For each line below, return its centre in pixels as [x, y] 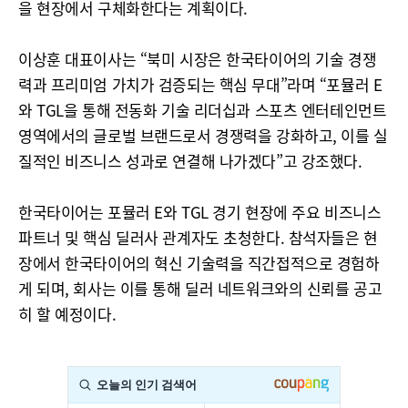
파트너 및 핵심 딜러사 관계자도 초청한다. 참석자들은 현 [198, 237]
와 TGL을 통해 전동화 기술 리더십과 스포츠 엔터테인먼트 [203, 110]
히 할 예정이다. [67, 314]
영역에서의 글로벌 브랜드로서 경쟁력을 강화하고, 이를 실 [203, 135]
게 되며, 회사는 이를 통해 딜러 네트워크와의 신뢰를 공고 [200, 288]
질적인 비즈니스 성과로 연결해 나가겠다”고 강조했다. [190, 161]
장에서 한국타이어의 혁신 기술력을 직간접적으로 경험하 [199, 263]
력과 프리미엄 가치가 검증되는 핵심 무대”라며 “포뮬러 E [200, 84]
